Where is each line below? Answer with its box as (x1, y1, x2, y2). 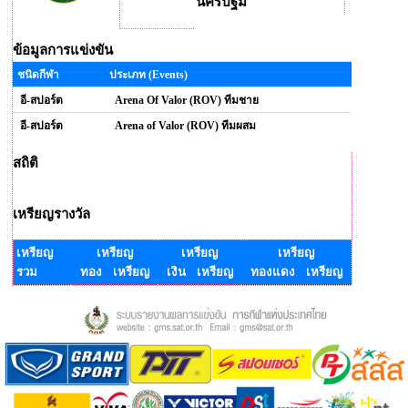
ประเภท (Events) (108, 68, 188, 81)
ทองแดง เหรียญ (250, 265, 342, 279)
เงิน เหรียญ (166, 265, 233, 279)
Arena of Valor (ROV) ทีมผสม (108, 119, 256, 132)
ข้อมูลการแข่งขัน (13, 43, 113, 57)
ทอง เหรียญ (79, 265, 149, 279)
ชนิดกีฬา (16, 68, 59, 81)
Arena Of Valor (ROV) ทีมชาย (108, 94, 259, 107)
